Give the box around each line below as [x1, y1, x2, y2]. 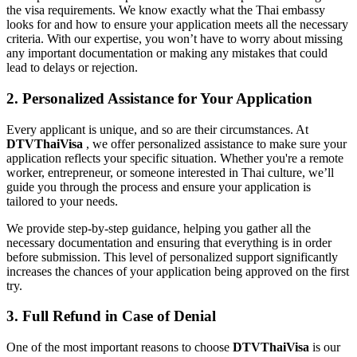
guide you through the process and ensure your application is [6, 179, 311, 194]
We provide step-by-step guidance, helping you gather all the [6, 221, 311, 235]
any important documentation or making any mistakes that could [6, 46, 328, 61]
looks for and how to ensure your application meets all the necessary [6, 18, 348, 32]
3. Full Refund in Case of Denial [6, 308, 216, 325]
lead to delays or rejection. [6, 61, 138, 75]
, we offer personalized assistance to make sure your [83, 136, 347, 151]
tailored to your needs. [6, 194, 118, 208]
